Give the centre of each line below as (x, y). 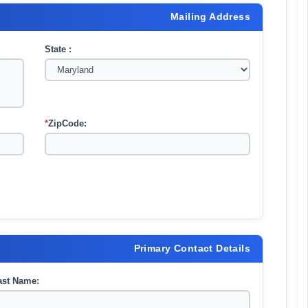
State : (58, 49)
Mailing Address (210, 16)
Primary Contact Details (192, 248)
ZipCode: (68, 123)
